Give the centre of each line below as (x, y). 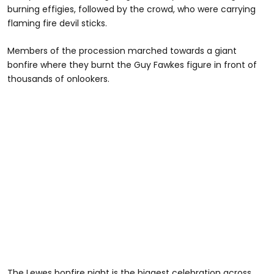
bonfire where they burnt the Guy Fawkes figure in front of (132, 65)
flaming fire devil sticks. (57, 24)
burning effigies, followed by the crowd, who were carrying (131, 9)
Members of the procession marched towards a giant (122, 51)
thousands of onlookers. (58, 79)
